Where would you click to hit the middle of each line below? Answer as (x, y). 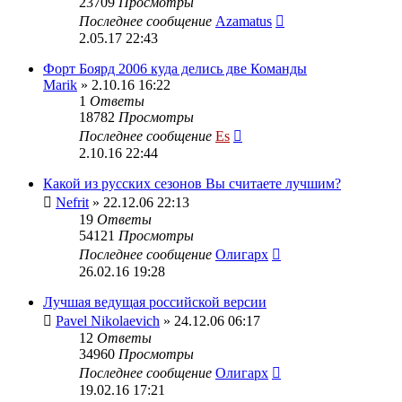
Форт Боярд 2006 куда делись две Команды (175, 68)
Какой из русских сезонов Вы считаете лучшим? (192, 183)
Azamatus (244, 21)
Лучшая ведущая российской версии (155, 301)
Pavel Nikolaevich (108, 320)
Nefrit (72, 202)
